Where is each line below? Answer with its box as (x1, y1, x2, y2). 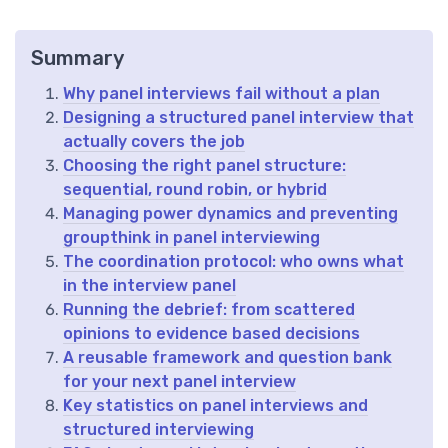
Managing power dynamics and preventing (63, 204, 398, 224)
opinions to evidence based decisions (63, 324, 360, 344)
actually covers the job (63, 132, 245, 152)
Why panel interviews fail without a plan (63, 84, 380, 104)
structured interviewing (63, 420, 254, 440)
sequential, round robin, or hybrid (63, 180, 327, 200)
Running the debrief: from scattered (63, 300, 355, 320)
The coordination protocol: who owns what (63, 252, 404, 272)
